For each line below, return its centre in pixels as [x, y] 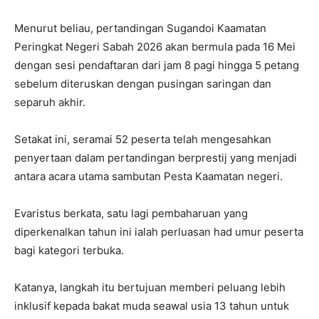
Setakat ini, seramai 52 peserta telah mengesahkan [143, 140]
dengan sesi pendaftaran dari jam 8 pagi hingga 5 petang [157, 66]
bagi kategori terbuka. [69, 251]
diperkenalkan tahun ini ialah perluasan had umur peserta [159, 232]
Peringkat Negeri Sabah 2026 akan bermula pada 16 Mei [155, 47]
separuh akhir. [50, 103]
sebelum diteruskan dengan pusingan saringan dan [143, 84]
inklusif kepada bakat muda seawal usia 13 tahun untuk [152, 306]
